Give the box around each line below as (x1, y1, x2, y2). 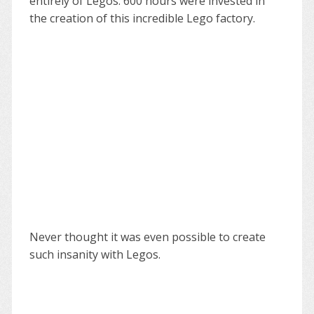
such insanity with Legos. (29, 246, 161, 262)
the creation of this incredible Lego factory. (29, 10, 255, 26)
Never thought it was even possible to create (29, 228, 266, 245)
